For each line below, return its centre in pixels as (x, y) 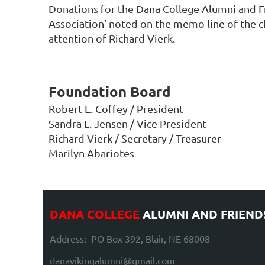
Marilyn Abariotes (91, 153)
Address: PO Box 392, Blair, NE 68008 (130, 238)
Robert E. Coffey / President (116, 109)
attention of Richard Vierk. (112, 38)
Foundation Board (110, 91)
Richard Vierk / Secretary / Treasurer (135, 138)
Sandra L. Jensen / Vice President (127, 123)
